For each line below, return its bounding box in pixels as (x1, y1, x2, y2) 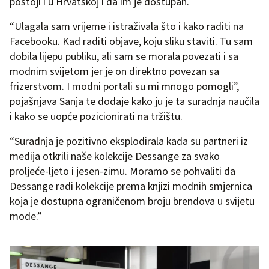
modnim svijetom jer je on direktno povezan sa (10, 64, 219, 79)
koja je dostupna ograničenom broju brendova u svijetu (10, 193, 255, 209)
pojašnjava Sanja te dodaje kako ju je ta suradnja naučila (10, 94, 259, 109)
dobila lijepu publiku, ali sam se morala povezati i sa (10, 49, 238, 64)
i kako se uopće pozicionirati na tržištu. (10, 109, 183, 124)
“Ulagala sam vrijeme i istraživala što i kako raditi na (10, 19, 244, 34)
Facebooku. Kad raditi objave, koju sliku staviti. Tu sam (10, 34, 253, 49)
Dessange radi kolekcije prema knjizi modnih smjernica (10, 178, 252, 194)
